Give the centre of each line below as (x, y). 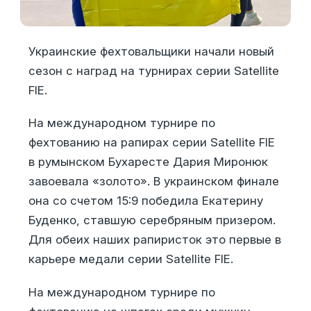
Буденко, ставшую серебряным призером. (152, 220)
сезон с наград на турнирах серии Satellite (153, 70)
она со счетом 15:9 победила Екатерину (145, 201)
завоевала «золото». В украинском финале (153, 182)
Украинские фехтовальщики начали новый (151, 51)
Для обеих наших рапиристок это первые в (154, 240)
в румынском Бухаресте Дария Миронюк (148, 162)
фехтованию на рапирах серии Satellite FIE (151, 143)
